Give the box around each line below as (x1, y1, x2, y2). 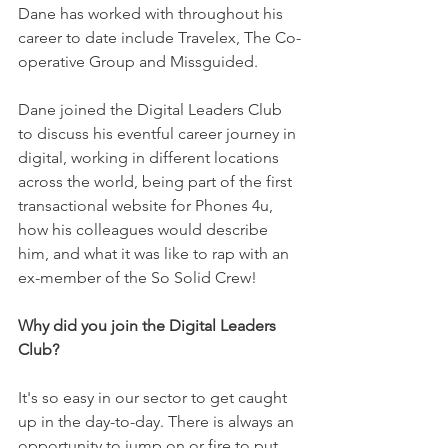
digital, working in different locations (18, 148, 283, 167)
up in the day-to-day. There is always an (18, 412, 298, 431)
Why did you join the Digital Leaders (18, 316, 280, 335)
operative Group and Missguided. (18, 52, 262, 71)
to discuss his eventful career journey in (18, 124, 300, 143)
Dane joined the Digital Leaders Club (18, 100, 286, 119)
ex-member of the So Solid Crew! (18, 268, 261, 287)
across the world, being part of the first (18, 172, 296, 191)
